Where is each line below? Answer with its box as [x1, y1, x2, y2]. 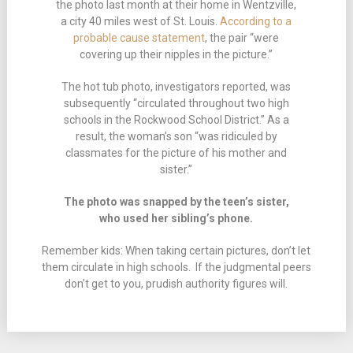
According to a [220, 14, 292, 28]
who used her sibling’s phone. [99, 211, 254, 225]
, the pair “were [205, 31, 280, 44]
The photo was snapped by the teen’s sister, [63, 195, 289, 208]
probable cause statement [73, 31, 206, 44]
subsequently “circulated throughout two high [63, 96, 289, 110]
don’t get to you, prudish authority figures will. [65, 277, 288, 290]
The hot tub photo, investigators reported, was [61, 80, 292, 93]
